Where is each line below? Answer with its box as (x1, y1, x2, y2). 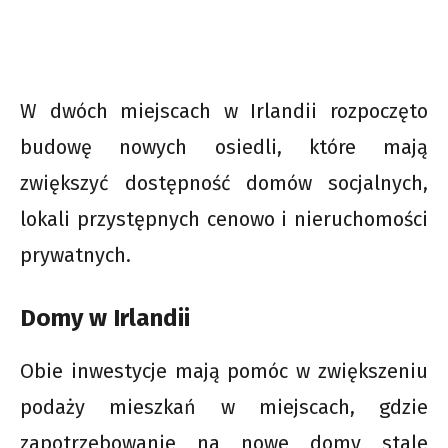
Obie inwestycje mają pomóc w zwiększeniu (20, 359, 428, 384)
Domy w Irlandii (20, 304, 190, 333)
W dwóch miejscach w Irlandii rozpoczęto (20, 99, 428, 124)
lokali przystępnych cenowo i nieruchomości (20, 207, 428, 232)
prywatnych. (20, 243, 131, 268)
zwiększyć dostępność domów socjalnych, (20, 171, 428, 196)
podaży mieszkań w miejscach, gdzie (20, 395, 428, 420)
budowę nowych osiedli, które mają (20, 135, 428, 160)
